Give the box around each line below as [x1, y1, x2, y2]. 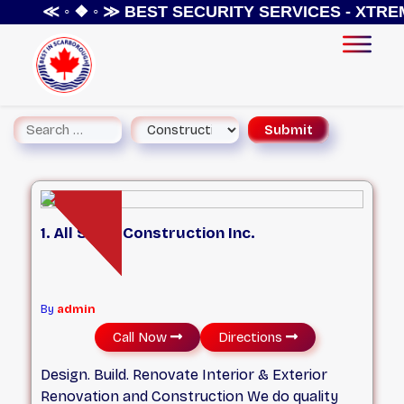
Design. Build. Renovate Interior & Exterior [41, 366, 328, 384]
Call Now [116, 329, 175, 346]
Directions [222, 329, 290, 346]
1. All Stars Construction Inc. [41, 224, 256, 243]
